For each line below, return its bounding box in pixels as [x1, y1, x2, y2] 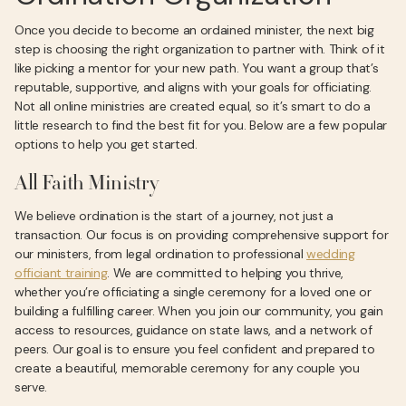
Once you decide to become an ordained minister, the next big [14, 22, 374, 38]
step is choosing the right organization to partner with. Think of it [14, 41, 385, 57]
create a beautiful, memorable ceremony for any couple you [14, 360, 360, 376]
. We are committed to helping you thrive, [107, 265, 344, 281]
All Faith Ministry [14, 174, 159, 196]
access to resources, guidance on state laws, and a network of [14, 322, 372, 338]
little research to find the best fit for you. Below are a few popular [14, 117, 387, 133]
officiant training [14, 265, 108, 281]
